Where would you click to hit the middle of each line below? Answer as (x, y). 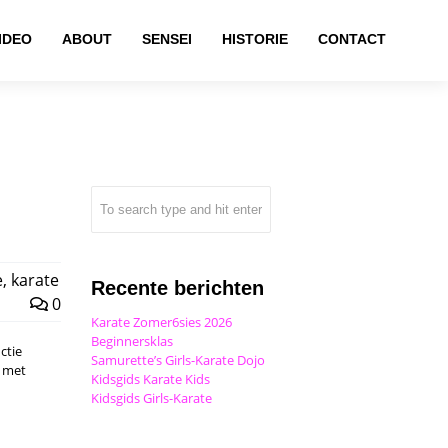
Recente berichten (177, 288)
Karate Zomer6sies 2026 (161, 322)
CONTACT (352, 39)
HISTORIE (255, 39)
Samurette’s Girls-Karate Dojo (178, 360)
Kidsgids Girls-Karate (151, 398)
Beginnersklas (132, 341)
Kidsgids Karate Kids (150, 379)
